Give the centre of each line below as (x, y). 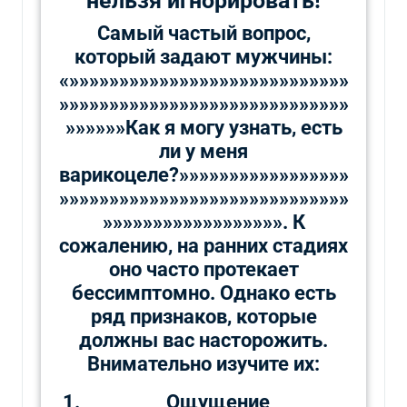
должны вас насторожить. (203, 340)
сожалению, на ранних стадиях (203, 245)
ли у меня (203, 151)
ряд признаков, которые (203, 316)
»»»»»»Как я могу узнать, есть (203, 127)
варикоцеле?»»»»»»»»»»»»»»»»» (203, 174)
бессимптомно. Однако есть (203, 293)
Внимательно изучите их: (203, 363)
